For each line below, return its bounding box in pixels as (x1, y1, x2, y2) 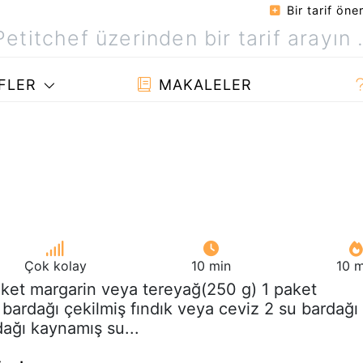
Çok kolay (23, 257, 87, 274)
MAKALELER (154, 76, 252, 93)
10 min (191, 257, 232, 274)
